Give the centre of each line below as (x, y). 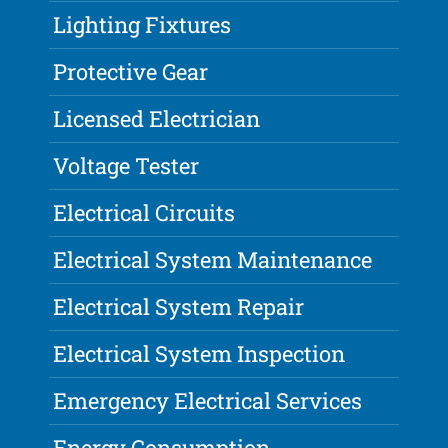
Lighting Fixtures (142, 25)
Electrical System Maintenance (213, 260)
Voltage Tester (126, 166)
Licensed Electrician (157, 119)
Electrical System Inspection (199, 354)
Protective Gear (131, 72)
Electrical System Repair (179, 307)
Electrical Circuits (144, 213)
